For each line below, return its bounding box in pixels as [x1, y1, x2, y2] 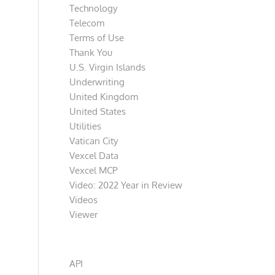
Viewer [69, 209, 98, 220]
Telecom [69, 17, 105, 29]
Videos [69, 194, 98, 206]
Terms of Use [69, 32, 125, 44]
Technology [69, 2, 118, 14]
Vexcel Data [69, 150, 119, 161]
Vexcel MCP [69, 165, 118, 176]
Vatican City [69, 135, 118, 147]
